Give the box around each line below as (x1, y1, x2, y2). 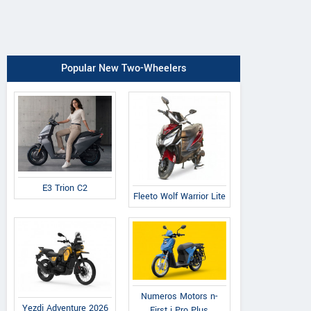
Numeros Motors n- (141, 289, 218, 303)
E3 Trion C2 (42, 181, 88, 194)
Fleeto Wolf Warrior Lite (133, 190, 226, 203)
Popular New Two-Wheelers (60, 61, 187, 76)
